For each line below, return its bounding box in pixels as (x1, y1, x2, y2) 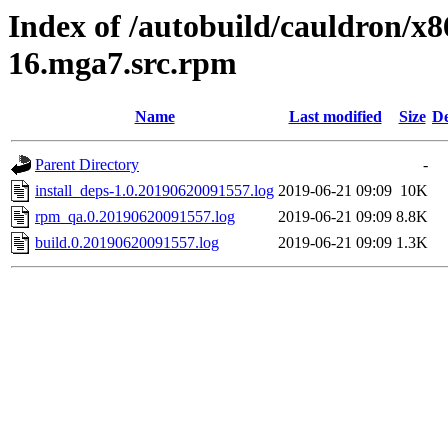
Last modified (288, 108, 382, 126)
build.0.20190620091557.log (35, 234, 219, 252)
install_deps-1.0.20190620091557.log (35, 182, 274, 200)
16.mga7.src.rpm (8, 45, 237, 81)
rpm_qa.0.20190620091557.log (35, 208, 235, 226)
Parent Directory (35, 156, 139, 174)
